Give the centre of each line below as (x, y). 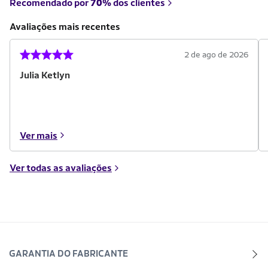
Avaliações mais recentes (65, 26)
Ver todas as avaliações (61, 167)
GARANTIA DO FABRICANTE (68, 253)
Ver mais (39, 135)
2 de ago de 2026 (216, 54)
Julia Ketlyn (45, 75)
